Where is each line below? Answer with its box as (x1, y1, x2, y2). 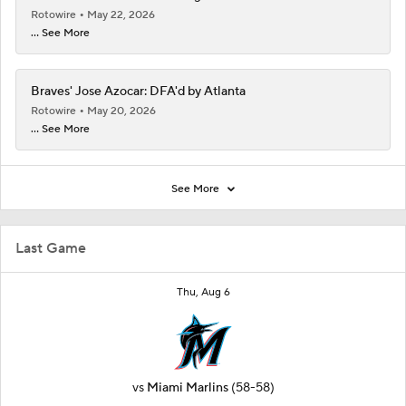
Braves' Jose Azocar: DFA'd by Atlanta (31, 82, 246, 100)
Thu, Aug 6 (176, 285, 230, 299)
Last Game (15, 238, 86, 257)
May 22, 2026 (87, 7, 155, 22)
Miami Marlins (146, 379, 228, 396)
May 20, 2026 (87, 103, 156, 118)
